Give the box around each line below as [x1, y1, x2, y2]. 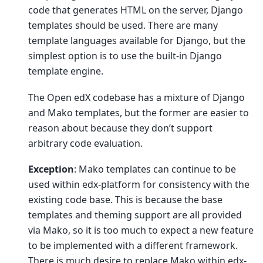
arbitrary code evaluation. [28, 136, 143, 150]
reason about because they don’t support [28, 121, 213, 134]
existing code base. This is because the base [28, 193, 222, 207]
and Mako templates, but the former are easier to [28, 106, 249, 119]
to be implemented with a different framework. [28, 239, 238, 252]
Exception [28, 163, 74, 176]
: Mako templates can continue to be [74, 163, 236, 176]
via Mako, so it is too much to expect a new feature [28, 224, 254, 237]
